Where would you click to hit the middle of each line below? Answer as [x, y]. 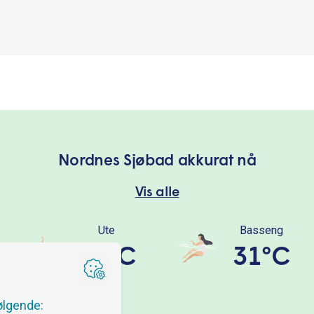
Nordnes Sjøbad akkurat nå [157, 162]
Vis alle [157, 193]
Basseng [261, 231]
